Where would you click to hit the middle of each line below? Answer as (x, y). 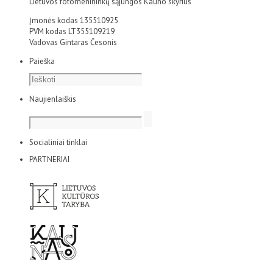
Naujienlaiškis (53, 99)
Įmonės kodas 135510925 (74, 20)
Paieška (42, 61)
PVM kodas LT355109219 (72, 31)
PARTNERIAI (49, 159)
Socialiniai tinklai (58, 142)
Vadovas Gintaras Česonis (73, 42)
